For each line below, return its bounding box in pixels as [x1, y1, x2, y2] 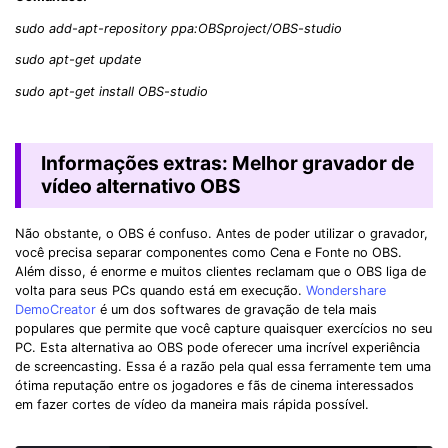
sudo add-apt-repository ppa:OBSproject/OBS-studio [15, 20, 342, 36]
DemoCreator [15, 302, 96, 318]
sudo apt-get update [15, 52, 141, 68]
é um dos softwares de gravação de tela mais [96, 302, 377, 318]
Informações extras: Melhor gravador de [40, 151, 414, 176]
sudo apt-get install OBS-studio [15, 84, 208, 100]
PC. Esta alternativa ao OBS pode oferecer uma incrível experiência [15, 340, 420, 356]
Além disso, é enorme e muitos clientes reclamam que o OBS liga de [15, 264, 426, 280]
